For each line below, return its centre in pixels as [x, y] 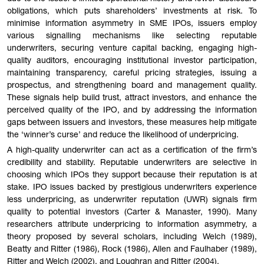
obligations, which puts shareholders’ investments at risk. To [132, 11]
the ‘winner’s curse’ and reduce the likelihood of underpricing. [123, 135]
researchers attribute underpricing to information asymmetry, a [132, 225]
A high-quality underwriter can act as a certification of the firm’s [132, 151]
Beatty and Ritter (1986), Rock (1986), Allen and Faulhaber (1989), [132, 250]
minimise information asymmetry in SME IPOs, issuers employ [132, 24]
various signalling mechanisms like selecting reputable [132, 36]
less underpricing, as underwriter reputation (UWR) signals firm [132, 200]
